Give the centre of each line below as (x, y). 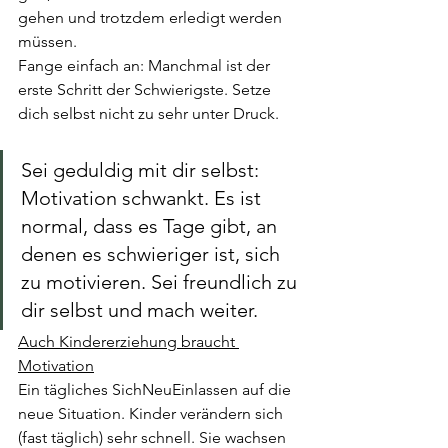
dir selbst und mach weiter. (139, 310)
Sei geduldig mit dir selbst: (142, 170)
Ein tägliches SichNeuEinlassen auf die (156, 389)
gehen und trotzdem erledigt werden (152, 17)
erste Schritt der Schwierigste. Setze (146, 89)
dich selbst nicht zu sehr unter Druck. (150, 113)
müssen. (49, 41)
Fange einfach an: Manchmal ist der (146, 65)
